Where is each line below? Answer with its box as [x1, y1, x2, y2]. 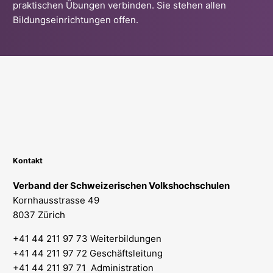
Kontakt [12, 155, 43, 165]
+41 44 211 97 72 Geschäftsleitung [12, 247, 163, 260]
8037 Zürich [12, 209, 65, 221]
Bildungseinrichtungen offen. [12, 14, 138, 26]
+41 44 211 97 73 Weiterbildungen [12, 233, 161, 245]
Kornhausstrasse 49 [12, 194, 99, 207]
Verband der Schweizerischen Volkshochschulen [12, 180, 230, 192]
